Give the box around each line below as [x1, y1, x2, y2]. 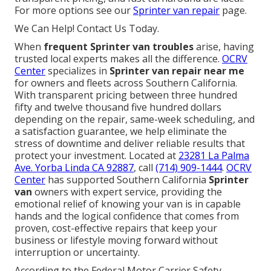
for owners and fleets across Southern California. [15, 76, 237, 90]
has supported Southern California [45, 173, 209, 187]
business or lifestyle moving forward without [15, 233, 218, 247]
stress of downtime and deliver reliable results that [15, 137, 245, 151]
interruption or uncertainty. [15, 246, 140, 260]
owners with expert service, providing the [32, 185, 222, 199]
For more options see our [15, 4, 133, 18]
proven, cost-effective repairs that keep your [15, 221, 217, 235]
